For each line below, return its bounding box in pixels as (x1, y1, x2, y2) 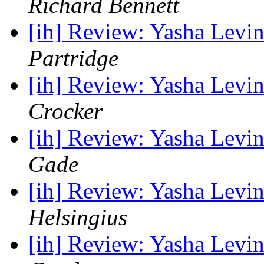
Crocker (28, 98, 103, 124)
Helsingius (28, 204, 127, 230)
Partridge (28, 45, 118, 71)
